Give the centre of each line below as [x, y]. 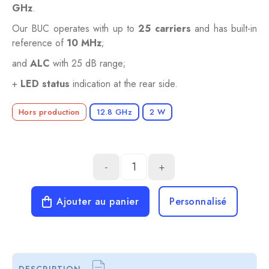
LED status [45, 84]
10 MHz [84, 43]
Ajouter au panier [98, 202]
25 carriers [165, 29]
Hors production [49, 112]
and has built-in [224, 29]
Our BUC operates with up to [75, 29]
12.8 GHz [114, 112]
